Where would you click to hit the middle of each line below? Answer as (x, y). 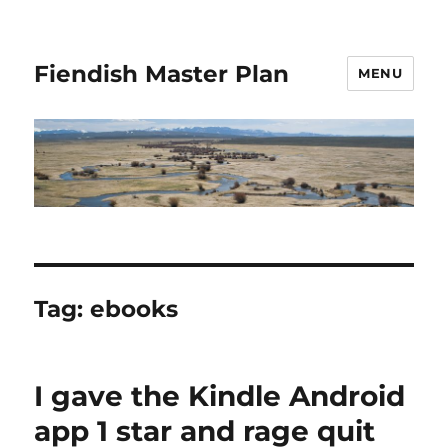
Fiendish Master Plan (162, 73)
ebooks (134, 309)
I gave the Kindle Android (220, 396)
